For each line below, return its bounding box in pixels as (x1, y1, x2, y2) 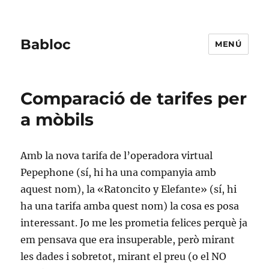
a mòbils (20, 109, 94, 130)
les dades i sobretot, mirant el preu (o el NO (20, 250, 227, 262)
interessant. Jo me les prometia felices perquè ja (20, 217, 248, 229)
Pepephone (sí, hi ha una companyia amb (20, 166, 217, 178)
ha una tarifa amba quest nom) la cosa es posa (20, 200, 240, 212)
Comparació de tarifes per (20, 88, 247, 109)
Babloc (20, 35, 71, 53)
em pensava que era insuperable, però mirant (20, 234, 235, 246)
